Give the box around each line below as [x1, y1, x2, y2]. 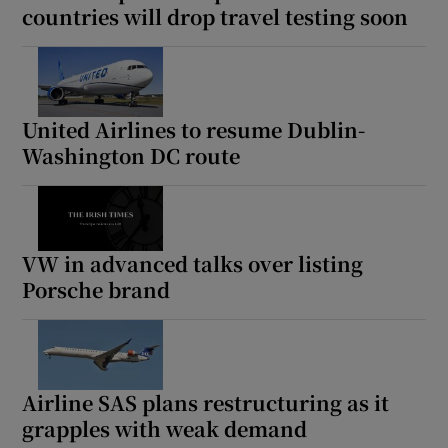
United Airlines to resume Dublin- [22, 114, 366, 144]
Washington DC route [22, 140, 241, 170]
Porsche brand [22, 275, 171, 305]
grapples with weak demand [22, 414, 308, 444]
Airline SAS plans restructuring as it [22, 388, 390, 418]
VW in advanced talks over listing [22, 249, 364, 279]
